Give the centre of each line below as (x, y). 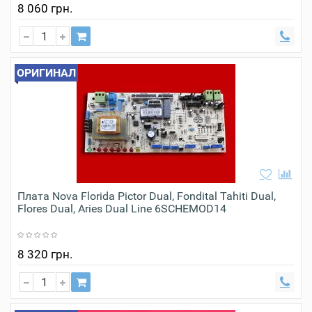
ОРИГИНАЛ (46, 72)
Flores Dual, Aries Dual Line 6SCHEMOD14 (122, 208)
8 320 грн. (45, 254)
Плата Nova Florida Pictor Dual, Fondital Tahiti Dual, (147, 196)
